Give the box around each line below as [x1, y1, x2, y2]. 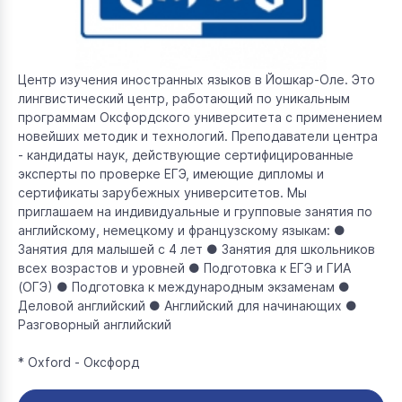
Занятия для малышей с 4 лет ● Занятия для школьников [18, 241, 375, 257]
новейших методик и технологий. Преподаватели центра [18, 128, 378, 144]
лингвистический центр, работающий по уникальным [18, 91, 350, 106]
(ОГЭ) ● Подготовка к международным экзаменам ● [18, 279, 350, 294]
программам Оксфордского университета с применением [18, 109, 382, 125]
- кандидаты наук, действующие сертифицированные [18, 147, 354, 162]
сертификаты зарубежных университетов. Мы [18, 185, 307, 200]
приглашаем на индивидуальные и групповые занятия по [18, 204, 372, 219]
